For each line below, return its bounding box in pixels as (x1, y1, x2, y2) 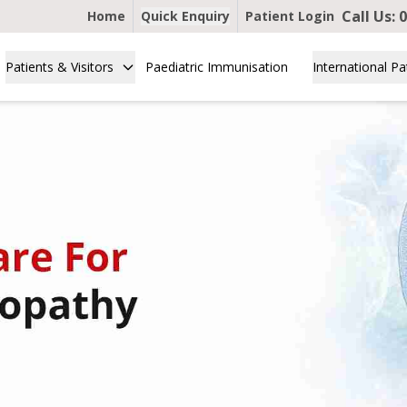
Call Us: (342, 6, 399, 26)
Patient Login (245, 7, 334, 25)
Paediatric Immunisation (145, 57, 289, 75)
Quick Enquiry (141, 7, 230, 25)
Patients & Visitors (5, 57, 114, 75)
